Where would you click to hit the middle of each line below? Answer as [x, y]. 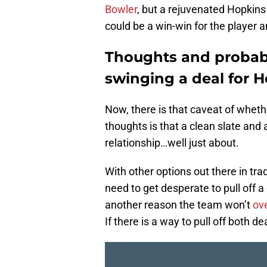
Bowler [121, 10]
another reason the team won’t [179, 205]
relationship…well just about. [172, 143]
